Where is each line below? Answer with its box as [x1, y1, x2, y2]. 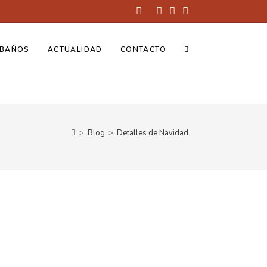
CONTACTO [120, 45, 166, 54]
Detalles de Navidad [117, 128, 188, 138]
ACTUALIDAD [47, 45, 103, 54]
